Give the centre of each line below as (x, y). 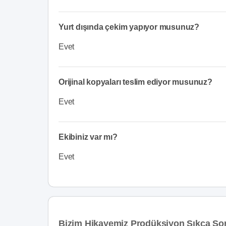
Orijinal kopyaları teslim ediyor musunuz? (135, 82)
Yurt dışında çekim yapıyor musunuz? (129, 27)
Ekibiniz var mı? (88, 137)
